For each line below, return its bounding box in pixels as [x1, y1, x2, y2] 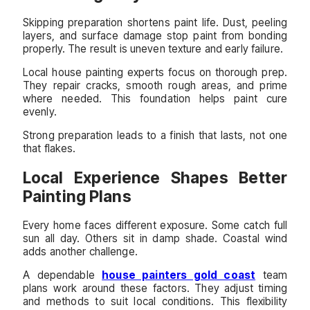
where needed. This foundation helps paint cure [23, 91, 287, 105]
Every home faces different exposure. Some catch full [23, 218, 287, 232]
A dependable [23, 268, 102, 282]
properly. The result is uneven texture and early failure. [23, 42, 283, 55]
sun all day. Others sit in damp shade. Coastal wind [23, 231, 287, 245]
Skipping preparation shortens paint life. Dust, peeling [23, 15, 287, 29]
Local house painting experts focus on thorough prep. [23, 65, 287, 79]
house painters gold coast [102, 268, 256, 282]
